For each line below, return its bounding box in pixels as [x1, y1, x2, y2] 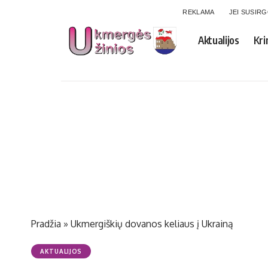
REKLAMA [182, 8, 215, 16]
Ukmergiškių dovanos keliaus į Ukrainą [71, 218, 233, 230]
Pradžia [31, 218, 61, 230]
